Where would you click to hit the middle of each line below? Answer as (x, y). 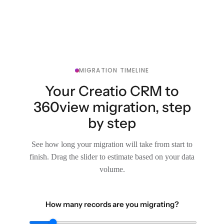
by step (112, 123)
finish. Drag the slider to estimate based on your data (112, 156)
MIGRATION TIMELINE (114, 70)
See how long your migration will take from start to (112, 144)
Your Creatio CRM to (112, 91)
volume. (112, 169)
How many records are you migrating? (112, 204)
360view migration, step (112, 107)
